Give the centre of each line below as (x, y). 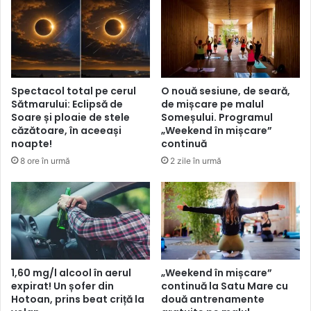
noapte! (32, 143)
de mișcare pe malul (212, 104)
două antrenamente (213, 300)
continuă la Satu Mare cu (225, 286)
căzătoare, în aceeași (66, 130)
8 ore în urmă (45, 160)
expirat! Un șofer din (62, 286)
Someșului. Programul (217, 117)
